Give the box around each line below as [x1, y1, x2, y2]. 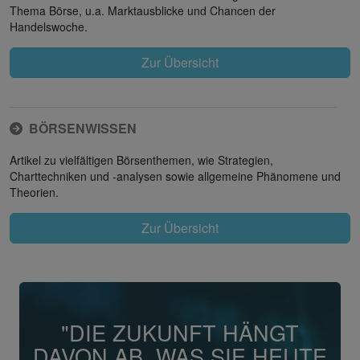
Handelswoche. [10, 18, 88, 35]
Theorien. [10, 183, 59, 200]
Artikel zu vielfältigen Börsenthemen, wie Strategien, [10, 151, 273, 168]
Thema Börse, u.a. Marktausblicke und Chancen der [10, 2, 276, 18]
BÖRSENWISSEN [29, 118, 137, 137]
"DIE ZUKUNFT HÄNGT [61, 316, 299, 348]
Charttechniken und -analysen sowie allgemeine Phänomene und [10, 167, 341, 184]
